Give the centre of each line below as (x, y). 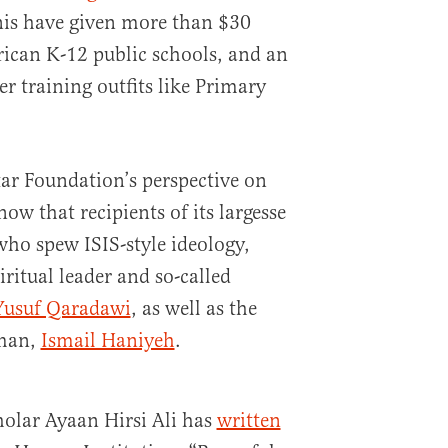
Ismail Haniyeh (107, 340)
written (248, 420)
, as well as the (193, 308)
